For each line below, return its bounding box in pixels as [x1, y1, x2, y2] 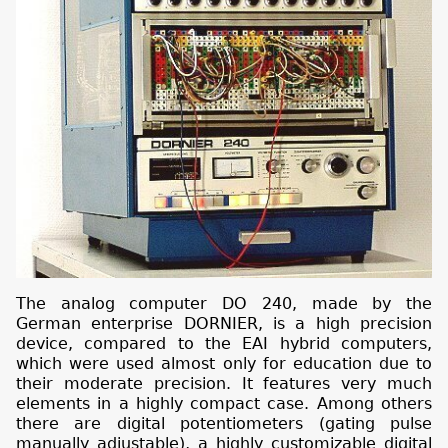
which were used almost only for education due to [16, 354, 432, 374]
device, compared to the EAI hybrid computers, [16, 334, 432, 354]
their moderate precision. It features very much [16, 374, 432, 394]
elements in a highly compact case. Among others [16, 394, 432, 414]
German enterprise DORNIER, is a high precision [16, 314, 432, 334]
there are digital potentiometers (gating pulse [16, 414, 432, 434]
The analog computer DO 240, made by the [16, 294, 432, 314]
